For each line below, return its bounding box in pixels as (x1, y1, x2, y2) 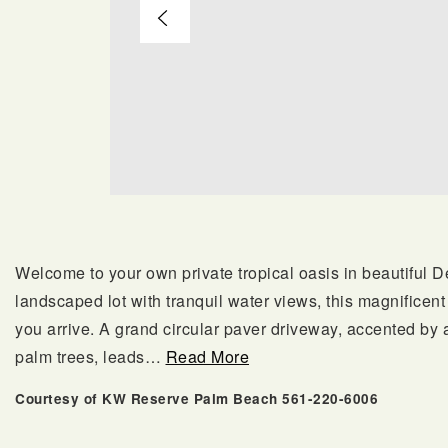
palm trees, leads (15, 345, 145, 368)
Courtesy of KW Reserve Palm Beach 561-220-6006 (15, 389, 378, 408)
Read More (165, 345, 249, 368)
